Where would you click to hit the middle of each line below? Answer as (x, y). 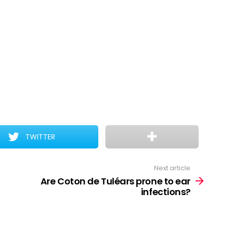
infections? (165, 192)
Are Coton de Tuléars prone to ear (115, 181)
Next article (172, 168)
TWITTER (41, 137)
